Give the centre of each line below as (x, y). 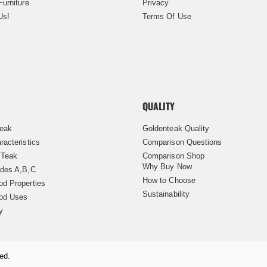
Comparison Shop (173, 156)
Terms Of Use (167, 16)
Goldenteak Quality (176, 128)
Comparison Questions (182, 142)
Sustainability (166, 194)
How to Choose (169, 180)
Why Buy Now (167, 166)
